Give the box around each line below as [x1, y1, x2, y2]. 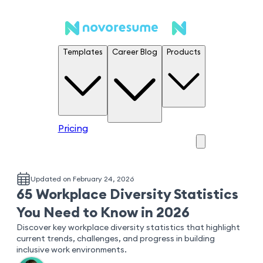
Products [166, 48, 201, 56]
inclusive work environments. [16, 245, 127, 254]
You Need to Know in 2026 [16, 205, 190, 220]
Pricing [58, 123, 88, 133]
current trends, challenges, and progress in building [16, 234, 215, 243]
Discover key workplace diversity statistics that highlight [16, 223, 240, 232]
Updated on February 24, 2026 [31, 175, 134, 183]
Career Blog [112, 48, 157, 56]
